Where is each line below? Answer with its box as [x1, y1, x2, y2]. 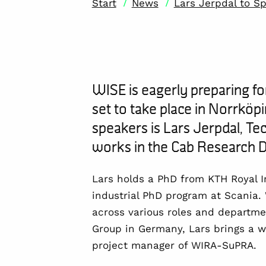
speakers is [91, 118, 163, 137]
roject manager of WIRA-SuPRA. [98, 239, 256, 251]
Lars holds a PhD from [91, 173, 208, 185]
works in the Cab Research [91, 137, 255, 156]
